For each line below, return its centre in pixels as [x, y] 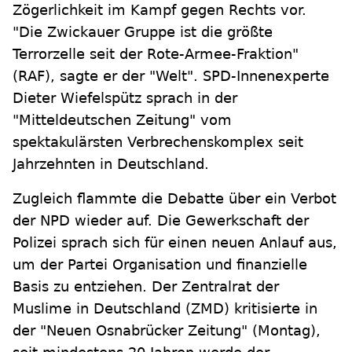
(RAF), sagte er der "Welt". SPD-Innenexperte [171, 76]
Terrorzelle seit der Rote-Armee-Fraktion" [156, 54]
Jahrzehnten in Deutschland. [111, 164]
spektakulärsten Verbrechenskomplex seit [158, 142]
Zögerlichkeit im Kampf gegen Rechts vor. [159, 10]
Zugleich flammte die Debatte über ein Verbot [174, 198]
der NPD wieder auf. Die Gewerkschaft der [161, 220]
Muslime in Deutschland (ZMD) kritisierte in [165, 308]
